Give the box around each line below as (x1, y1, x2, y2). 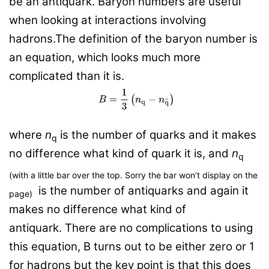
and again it (184, 184, 249, 198)
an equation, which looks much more (9, 50, 201, 65)
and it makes (186, 128, 256, 142)
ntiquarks (134, 184, 184, 198)
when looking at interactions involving (9, 13, 206, 28)
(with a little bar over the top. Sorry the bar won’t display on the (9, 169, 258, 180)
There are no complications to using (65, 221, 253, 235)
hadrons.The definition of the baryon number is (9, 32, 258, 46)
